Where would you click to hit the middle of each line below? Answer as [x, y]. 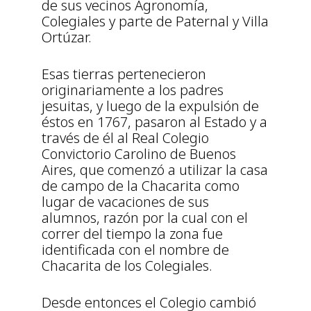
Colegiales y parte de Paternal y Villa [155, 22]
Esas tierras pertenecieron [124, 74]
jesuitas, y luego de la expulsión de [150, 106]
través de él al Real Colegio [125, 138]
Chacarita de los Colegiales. [127, 266]
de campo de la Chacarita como [141, 186]
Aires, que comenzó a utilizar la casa [155, 170]
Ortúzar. [67, 37]
